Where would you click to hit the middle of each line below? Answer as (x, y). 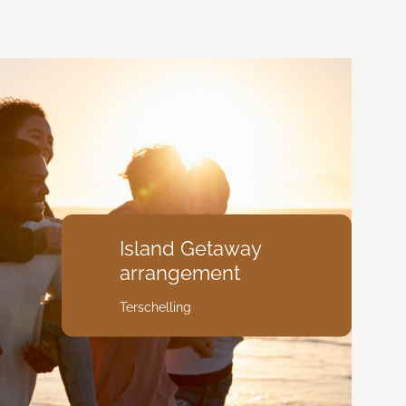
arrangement (179, 272)
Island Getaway (190, 248)
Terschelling (155, 307)
